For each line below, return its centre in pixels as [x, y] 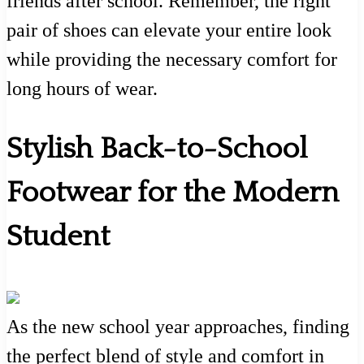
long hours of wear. [82, 88]
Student [58, 237]
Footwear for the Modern [173, 193]
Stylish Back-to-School [157, 149]
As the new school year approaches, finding [178, 327]
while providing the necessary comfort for [172, 59]
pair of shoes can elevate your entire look [169, 30]
